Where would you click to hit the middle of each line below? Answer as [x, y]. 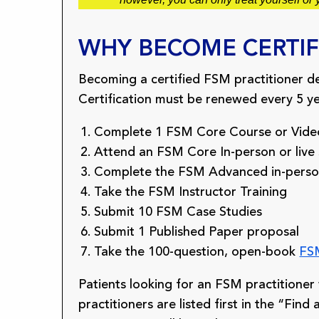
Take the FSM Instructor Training [191, 192]
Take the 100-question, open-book [197, 252]
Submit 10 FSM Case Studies [178, 212]
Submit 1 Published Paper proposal [197, 232]
